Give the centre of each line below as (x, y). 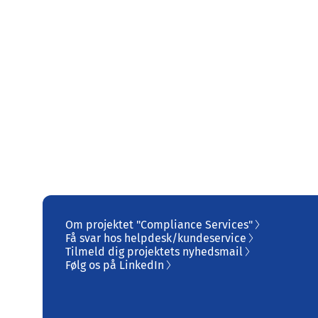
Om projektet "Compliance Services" (159, 225)
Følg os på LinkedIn (115, 265)
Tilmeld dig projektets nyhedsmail (154, 252)
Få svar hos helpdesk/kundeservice (156, 238)
